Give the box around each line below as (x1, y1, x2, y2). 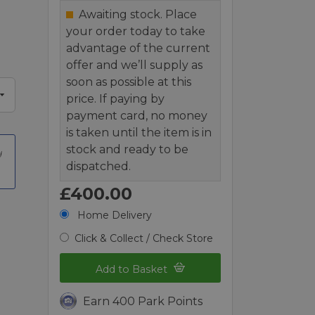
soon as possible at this (66, 75, 192, 89)
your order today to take (66, 24, 206, 38)
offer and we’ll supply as (66, 58, 203, 72)
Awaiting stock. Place (79, 7, 198, 21)
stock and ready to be (66, 142, 189, 156)
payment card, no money (66, 108, 208, 122)
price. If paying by (66, 91, 165, 105)
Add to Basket (96, 263, 171, 276)
